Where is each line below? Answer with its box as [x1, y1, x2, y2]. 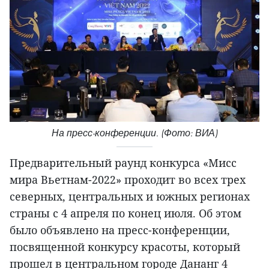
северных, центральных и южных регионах [10, 189, 250, 204]
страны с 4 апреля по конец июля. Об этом [10, 206, 241, 221]
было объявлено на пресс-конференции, [10, 223, 230, 238]
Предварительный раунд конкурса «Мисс [10, 156, 237, 171]
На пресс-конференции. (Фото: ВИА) [51, 127, 218, 139]
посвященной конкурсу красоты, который [10, 240, 240, 255]
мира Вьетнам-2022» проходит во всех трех [10, 172, 246, 187]
